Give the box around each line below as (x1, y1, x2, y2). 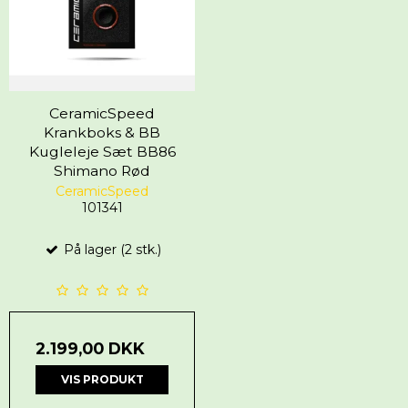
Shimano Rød (54, 161, 150, 179)
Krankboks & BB (44, 123, 160, 141)
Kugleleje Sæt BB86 (28, 142, 176, 160)
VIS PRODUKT (60, 372, 144, 386)
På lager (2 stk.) (59, 240, 161, 258)
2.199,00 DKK (36, 338, 145, 358)
